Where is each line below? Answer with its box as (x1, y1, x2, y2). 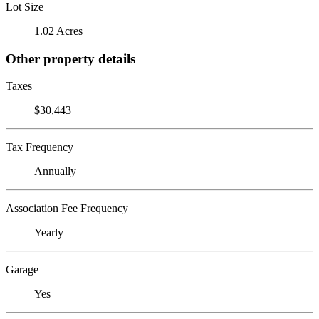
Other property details (6, 51, 135, 66)
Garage (6, 263, 38, 276)
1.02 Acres (34, 24, 83, 37)
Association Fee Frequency (6, 202, 128, 215)
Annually (34, 165, 76, 178)
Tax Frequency (6, 141, 73, 154)
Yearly (34, 226, 63, 239)
